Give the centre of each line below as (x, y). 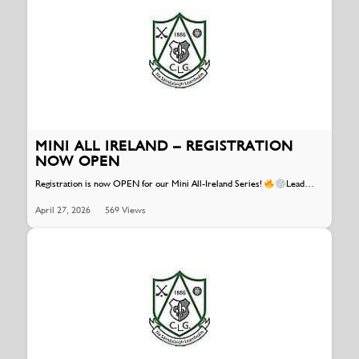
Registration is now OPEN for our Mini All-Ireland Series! (149, 184)
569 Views (125, 210)
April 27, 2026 (63, 210)
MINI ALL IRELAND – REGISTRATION (164, 146)
